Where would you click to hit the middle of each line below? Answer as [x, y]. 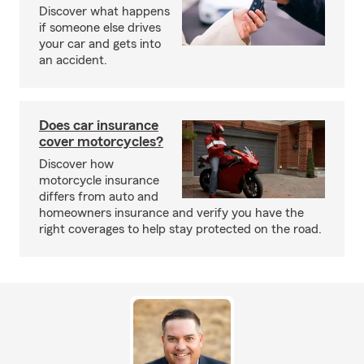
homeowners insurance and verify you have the [171, 213]
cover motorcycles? [101, 141]
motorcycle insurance [99, 180]
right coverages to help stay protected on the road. [180, 229]
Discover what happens [104, 11]
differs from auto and [99, 197]
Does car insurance [99, 125]
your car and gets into [100, 44]
